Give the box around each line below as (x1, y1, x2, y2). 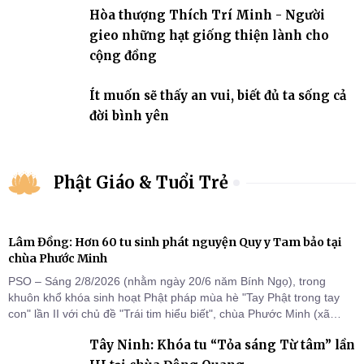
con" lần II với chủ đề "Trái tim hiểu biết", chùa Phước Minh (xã (8, 307, 330, 321)
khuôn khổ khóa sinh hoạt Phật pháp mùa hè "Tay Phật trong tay (8, 291, 340, 305)
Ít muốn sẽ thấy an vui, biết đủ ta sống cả (89, 87, 346, 103)
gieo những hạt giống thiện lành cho (89, 27, 329, 43)
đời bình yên (89, 107, 169, 123)
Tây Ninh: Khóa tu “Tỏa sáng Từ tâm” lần (89, 337, 355, 353)
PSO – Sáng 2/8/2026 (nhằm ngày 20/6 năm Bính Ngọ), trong (8, 275, 326, 288)
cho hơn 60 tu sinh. (8, 340, 107, 353)
